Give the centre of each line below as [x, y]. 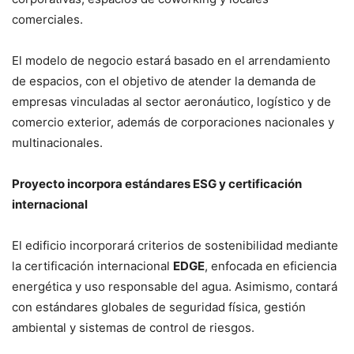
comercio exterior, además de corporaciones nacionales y [173, 122]
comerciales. [47, 20]
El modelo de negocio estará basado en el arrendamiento [171, 61]
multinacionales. [57, 143]
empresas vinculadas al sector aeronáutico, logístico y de [171, 102]
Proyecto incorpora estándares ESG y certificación [157, 184]
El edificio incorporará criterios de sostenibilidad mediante [175, 246]
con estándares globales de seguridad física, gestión [159, 307]
